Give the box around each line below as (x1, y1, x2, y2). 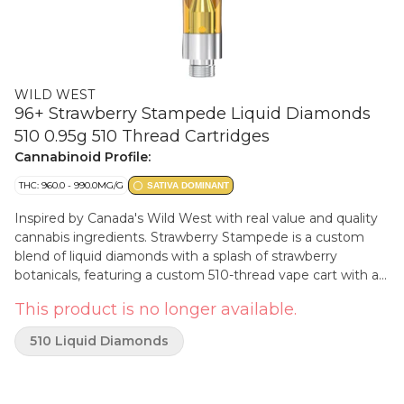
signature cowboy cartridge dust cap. (14, 286, 248, 302)
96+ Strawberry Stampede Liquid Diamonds (14, 104, 371, 124)
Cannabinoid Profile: (14, 149, 151, 165)
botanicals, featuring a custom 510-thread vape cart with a (14, 267, 379, 283)
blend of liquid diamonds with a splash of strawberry (14, 248, 337, 264)
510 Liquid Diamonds (30, 333, 169, 349)
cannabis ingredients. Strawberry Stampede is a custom (14, 229, 364, 245)
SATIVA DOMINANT (147, 180, 229, 190)
